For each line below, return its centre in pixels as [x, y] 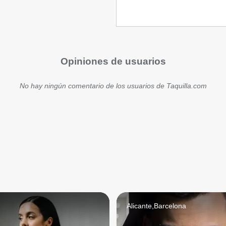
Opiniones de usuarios [113, 61]
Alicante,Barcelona [157, 206]
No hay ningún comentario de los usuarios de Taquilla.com [113, 86]
